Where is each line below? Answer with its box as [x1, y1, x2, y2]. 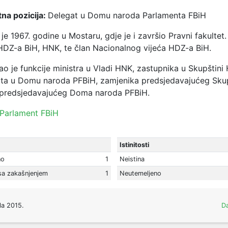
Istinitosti [119, 141, 149, 149]
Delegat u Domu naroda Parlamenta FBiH [48, 10, 206, 20]
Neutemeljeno [119, 169, 161, 177]
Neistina [119, 155, 145, 163]
